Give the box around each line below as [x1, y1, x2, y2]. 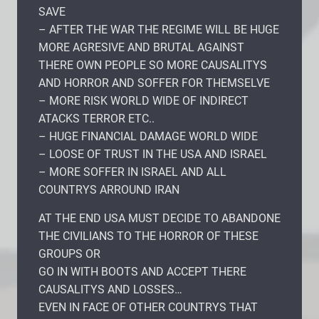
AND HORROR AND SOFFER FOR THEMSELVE [38, 75, 270, 90]
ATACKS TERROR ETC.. [38, 111, 155, 125]
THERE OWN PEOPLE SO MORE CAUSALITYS [38, 58, 267, 72]
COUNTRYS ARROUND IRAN [38, 182, 179, 197]
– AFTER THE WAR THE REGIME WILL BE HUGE [38, 22, 279, 36]
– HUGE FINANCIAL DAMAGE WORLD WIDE [38, 129, 258, 143]
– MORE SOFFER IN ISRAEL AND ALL [38, 164, 226, 179]
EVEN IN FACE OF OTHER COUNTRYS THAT [38, 300, 258, 314]
